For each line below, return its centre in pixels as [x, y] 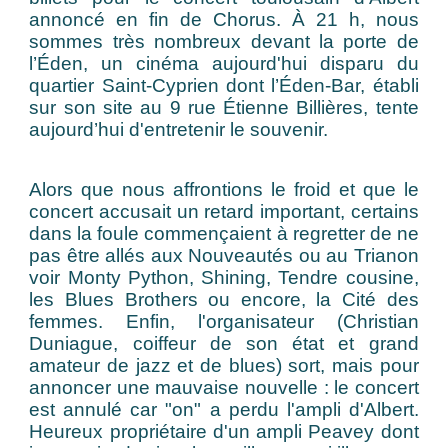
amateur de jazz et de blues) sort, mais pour [224, 365]
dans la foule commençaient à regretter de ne [224, 233]
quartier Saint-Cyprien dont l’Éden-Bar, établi [224, 85]
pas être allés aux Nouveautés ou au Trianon [224, 255]
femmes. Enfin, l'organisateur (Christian [224, 321]
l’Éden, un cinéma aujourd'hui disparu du [224, 63]
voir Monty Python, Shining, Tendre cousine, [224, 277]
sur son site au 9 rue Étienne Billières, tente [224, 107]
